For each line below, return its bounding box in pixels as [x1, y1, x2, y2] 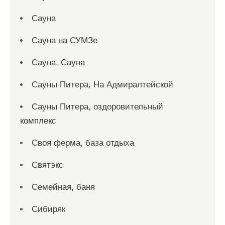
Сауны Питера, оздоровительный [32, 102, 163, 111]
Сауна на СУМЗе [32, 36, 97, 45]
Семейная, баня [32, 182, 95, 192]
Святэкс [32, 160, 63, 170]
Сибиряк [32, 204, 65, 214]
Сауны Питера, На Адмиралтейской [32, 80, 173, 89]
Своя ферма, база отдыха [32, 138, 134, 148]
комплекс [20, 116, 56, 126]
